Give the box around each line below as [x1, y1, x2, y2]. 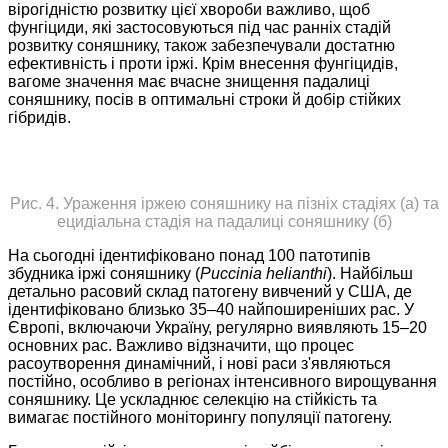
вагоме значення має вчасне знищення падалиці [8, 73, 370, 91]
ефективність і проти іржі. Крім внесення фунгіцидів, [8, 55, 398, 73]
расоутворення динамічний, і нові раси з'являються [8, 355, 391, 373]
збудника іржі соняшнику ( [8, 265, 200, 283]
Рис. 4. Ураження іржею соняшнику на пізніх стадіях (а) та [9, 195, 439, 213]
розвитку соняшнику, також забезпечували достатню [8, 37, 395, 55]
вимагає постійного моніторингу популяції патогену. [8, 409, 392, 427]
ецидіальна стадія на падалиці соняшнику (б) [56, 213, 392, 231]
